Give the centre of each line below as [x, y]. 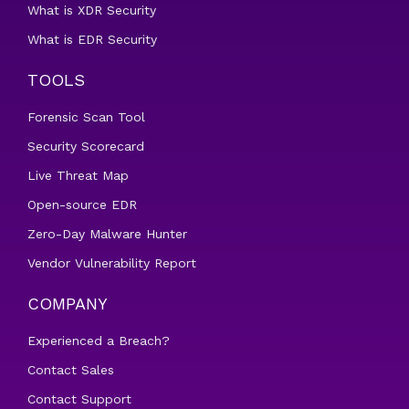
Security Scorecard [86, 146]
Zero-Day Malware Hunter [107, 234]
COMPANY [68, 304]
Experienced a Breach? [99, 341]
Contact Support [79, 399]
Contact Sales [71, 370]
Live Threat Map [78, 175]
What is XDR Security [92, 10]
